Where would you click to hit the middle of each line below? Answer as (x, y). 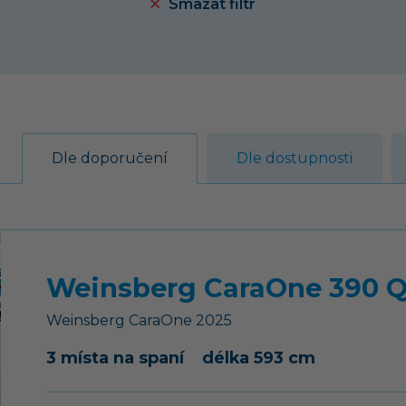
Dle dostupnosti (295, 158)
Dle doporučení (110, 158)
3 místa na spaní (116, 357)
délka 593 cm (259, 357)
